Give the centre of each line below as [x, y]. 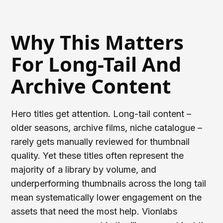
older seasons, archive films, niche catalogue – [107, 127]
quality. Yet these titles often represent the [98, 155]
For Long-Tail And [96, 64]
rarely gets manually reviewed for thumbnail [101, 141]
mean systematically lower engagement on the [107, 197]
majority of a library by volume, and [84, 169]
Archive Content [91, 86]
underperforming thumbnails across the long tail [109, 183]
